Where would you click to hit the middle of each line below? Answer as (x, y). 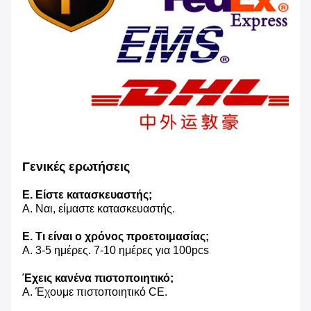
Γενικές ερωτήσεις (76, 166)
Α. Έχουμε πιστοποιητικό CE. (95, 292)
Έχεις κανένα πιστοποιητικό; (98, 278)
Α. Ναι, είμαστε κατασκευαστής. (99, 208)
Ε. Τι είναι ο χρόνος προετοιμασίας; (116, 236)
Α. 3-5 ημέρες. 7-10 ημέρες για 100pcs (116, 250)
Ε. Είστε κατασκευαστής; (87, 194)
